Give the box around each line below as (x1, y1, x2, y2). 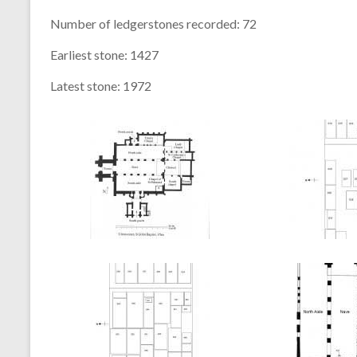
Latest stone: (50, 78, 120, 93)
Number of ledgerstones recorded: (50, 16, 240, 31)
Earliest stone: (50, 47, 127, 62)
